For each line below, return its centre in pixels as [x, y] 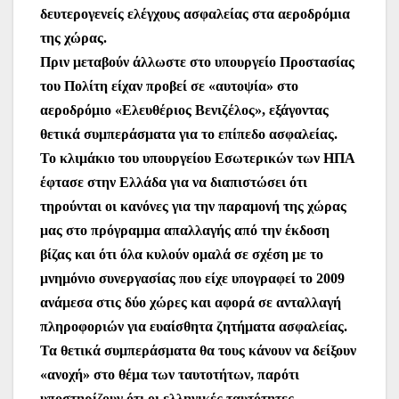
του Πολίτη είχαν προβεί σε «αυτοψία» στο [169, 86]
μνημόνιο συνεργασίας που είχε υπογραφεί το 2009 [192, 279]
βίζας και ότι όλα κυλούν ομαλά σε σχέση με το [182, 255]
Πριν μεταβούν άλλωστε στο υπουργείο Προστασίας [197, 62]
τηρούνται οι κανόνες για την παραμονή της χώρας [193, 207]
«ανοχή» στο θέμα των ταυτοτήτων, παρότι [170, 375]
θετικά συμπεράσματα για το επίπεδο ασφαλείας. [189, 134]
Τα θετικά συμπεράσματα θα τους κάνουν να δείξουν [198, 351]
